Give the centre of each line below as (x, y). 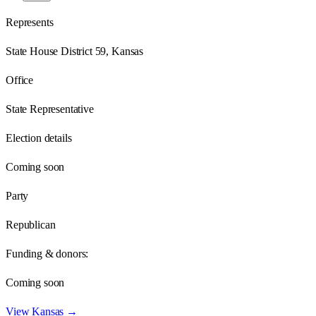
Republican (31, 224)
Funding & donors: (47, 253)
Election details (39, 138)
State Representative (50, 109)
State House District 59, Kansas (75, 51)
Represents (30, 22)
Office (20, 80)
